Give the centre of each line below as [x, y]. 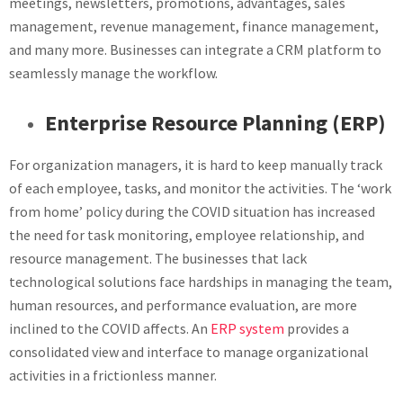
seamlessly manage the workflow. [113, 73]
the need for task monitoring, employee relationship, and [187, 235]
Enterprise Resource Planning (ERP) [215, 123]
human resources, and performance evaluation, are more [183, 305]
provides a [317, 328]
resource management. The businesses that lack [158, 258]
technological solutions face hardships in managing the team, [201, 282]
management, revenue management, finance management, [194, 26]
